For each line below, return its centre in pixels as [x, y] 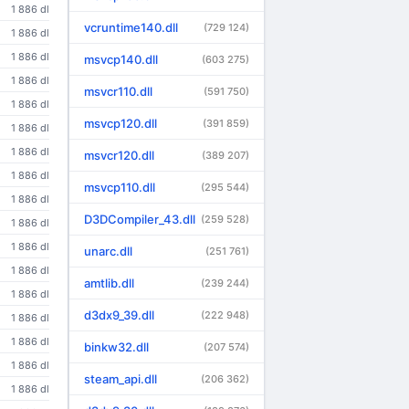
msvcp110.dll [120, 187]
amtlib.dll [109, 283]
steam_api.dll [121, 379]
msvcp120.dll [121, 123]
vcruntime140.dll [131, 27]
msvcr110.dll [118, 91]
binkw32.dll [116, 347]
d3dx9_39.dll [119, 315]
